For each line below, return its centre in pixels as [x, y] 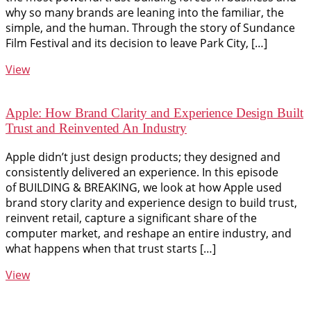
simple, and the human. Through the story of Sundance [150, 28]
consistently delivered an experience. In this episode [142, 172]
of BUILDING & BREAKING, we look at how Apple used [144, 187]
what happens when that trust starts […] [111, 248]
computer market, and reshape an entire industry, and [149, 233]
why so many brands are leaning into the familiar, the [145, 13]
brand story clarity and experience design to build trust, [151, 202]
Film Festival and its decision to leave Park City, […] [136, 43]
